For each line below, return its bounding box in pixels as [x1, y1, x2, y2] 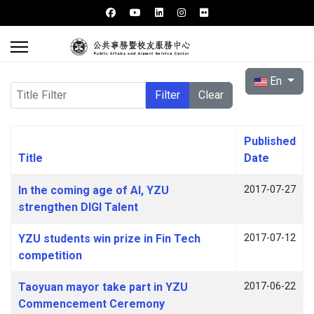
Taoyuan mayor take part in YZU [18, 280, 188, 294]
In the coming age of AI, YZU [18, 184, 169, 197]
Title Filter [10, 83, 60, 96]
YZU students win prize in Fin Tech [18, 232, 200, 245]
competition [18, 249, 82, 262]
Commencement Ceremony [18, 297, 165, 310]
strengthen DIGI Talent [18, 200, 138, 214]
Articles [10, 175, 48, 189]
